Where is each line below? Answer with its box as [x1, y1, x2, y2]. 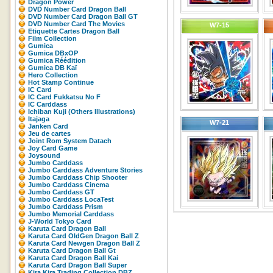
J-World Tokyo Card [28, 218, 91, 225]
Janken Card [28, 122, 68, 130]
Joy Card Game [28, 144, 77, 152]
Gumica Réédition [28, 57, 86, 64]
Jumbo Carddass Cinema [28, 181, 109, 188]
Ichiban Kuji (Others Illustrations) [28, 108, 135, 115]
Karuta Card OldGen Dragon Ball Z [28, 232, 139, 239]
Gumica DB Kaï [28, 64, 77, 71]
